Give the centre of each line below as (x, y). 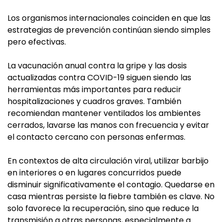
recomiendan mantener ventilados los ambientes (104, 113)
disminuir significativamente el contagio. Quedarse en (111, 185)
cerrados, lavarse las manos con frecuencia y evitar (108, 125)
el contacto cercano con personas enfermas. (96, 137)
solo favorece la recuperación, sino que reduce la (103, 209)
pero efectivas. (37, 42)
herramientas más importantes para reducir (94, 90)
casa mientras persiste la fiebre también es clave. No (111, 197)
